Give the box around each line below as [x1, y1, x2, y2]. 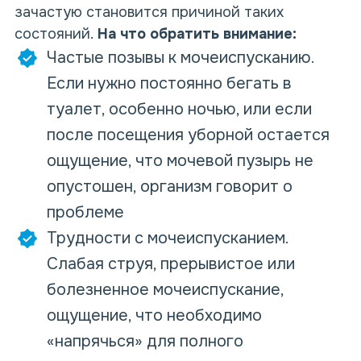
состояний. [15, 25, 98, 43]
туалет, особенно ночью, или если [47, 99, 312, 119]
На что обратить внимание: [98, 25, 297, 43]
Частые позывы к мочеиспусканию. [47, 48, 314, 68]
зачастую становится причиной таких [15, 3, 284, 21]
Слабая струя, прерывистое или [47, 254, 295, 274]
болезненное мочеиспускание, [47, 280, 284, 300]
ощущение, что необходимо [47, 305, 262, 326]
